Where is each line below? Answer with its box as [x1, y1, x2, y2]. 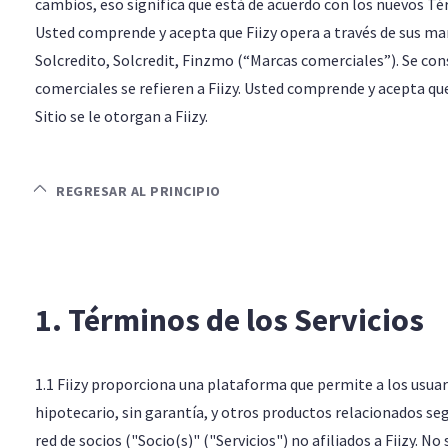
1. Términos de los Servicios [34, 300, 424, 340]
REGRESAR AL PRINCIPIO [52, 182, 221, 200]
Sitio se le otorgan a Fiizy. [34, 106, 208, 126]
